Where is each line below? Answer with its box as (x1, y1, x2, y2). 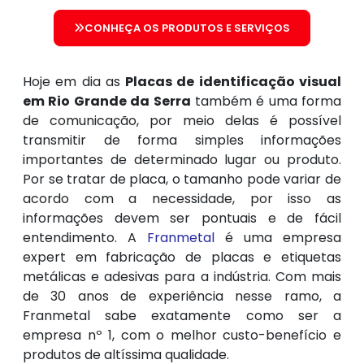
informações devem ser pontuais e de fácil (23, 209, 341, 228)
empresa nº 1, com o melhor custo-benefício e (23, 326, 341, 345)
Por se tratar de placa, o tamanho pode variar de (23, 170, 341, 189)
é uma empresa (214, 228, 341, 248)
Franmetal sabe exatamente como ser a (23, 306, 341, 326)
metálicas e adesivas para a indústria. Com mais (23, 267, 341, 287)
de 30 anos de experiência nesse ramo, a (23, 287, 341, 306)
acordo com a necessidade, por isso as (23, 189, 341, 209)
